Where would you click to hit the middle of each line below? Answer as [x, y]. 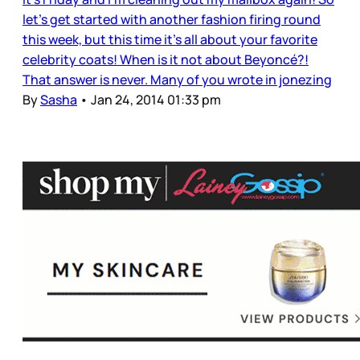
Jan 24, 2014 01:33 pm [156, 100]
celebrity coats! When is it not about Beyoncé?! [166, 60]
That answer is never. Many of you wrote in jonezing [177, 80]
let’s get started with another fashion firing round [172, 20]
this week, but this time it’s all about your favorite [170, 40]
